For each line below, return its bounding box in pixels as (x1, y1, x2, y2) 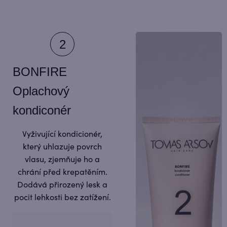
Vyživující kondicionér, (22, 129, 102, 139)
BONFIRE (13, 64, 67, 79)
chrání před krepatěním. (17, 167, 107, 177)
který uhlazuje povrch (23, 142, 102, 152)
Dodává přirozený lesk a (17, 180, 107, 190)
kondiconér (13, 103, 71, 117)
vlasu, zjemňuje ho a (25, 155, 100, 164)
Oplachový (13, 84, 69, 98)
